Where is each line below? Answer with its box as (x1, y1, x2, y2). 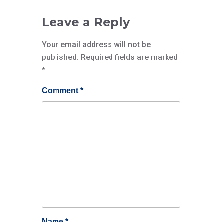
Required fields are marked (81, 53, 178, 62)
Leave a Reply (42, 15, 130, 29)
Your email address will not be (42, 40, 151, 49)
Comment (42, 86, 80, 95)
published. (42, 53, 79, 62)
